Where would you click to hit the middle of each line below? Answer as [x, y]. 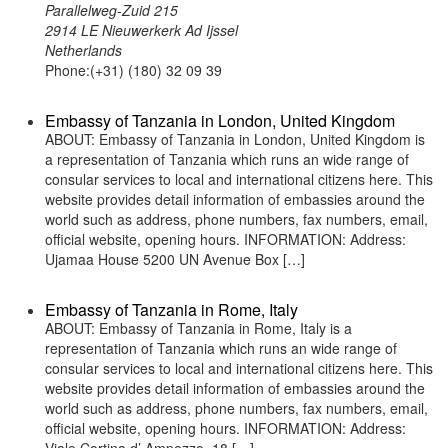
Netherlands [83, 50]
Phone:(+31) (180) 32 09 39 [133, 70]
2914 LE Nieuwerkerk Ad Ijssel [141, 30]
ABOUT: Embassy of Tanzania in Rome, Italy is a [198, 328]
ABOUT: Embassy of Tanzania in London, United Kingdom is [235, 139]
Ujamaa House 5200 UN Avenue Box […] [175, 259]
